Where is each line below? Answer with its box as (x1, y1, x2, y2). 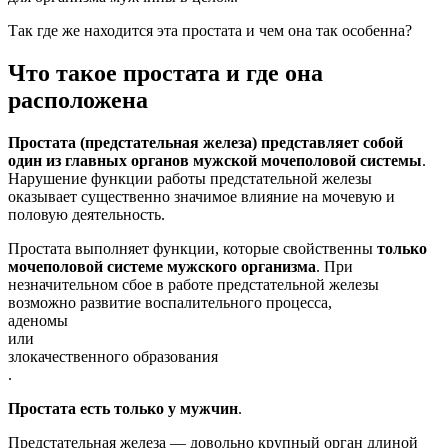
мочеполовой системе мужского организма (8, 257, 316, 275)
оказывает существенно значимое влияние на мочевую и (8, 187, 395, 205)
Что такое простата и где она (8, 59, 323, 86)
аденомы (8, 311, 68, 329)
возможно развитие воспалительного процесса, (8, 293, 332, 311)
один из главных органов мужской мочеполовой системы (8, 151, 422, 169)
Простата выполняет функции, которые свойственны (8, 239, 377, 257)
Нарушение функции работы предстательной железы (8, 169, 372, 187)
